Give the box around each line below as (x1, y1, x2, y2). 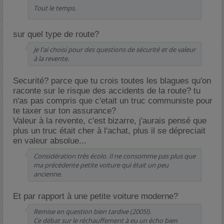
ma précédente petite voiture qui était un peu (33, 160, 168, 169)
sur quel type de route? (13, 29, 99, 39)
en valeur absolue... (13, 136, 86, 145)
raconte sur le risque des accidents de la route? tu (13, 86, 200, 95)
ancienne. (33, 169, 62, 178)
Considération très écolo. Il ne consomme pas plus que (33, 151, 195, 160)
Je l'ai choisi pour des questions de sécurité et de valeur (33, 45, 195, 54)
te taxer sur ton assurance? (13, 106, 116, 115)
